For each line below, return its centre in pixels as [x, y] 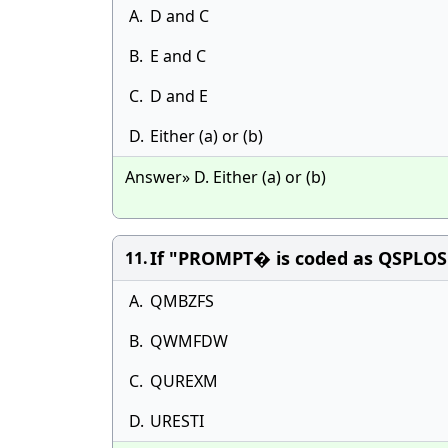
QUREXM [184, 381]
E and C [178, 56]
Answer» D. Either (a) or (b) [225, 177]
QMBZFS [182, 301]
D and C [179, 16]
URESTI [177, 421]
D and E [179, 96]
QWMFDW [189, 341]
